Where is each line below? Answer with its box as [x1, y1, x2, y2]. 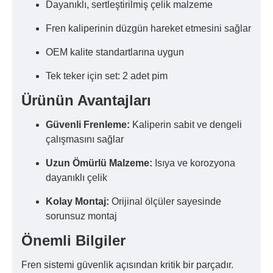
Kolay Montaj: [46, 196, 109, 207]
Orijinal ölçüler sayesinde [109, 196, 221, 207]
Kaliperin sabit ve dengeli [130, 119, 242, 130]
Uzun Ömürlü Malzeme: [46, 157, 152, 168]
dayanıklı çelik [46, 172, 107, 183]
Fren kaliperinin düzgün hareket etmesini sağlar [46, 23, 251, 34]
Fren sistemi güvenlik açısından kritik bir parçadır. [21, 259, 233, 270]
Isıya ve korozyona [152, 157, 235, 168]
